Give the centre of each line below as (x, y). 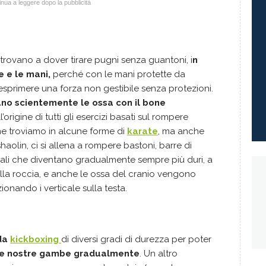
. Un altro (159, 254)
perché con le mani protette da (118, 74)
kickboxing (34, 239)
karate (142, 131)
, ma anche (181, 131)
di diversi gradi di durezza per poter (136, 239)
